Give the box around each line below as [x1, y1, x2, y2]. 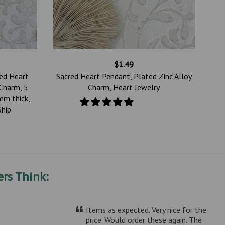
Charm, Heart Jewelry [88, 82, 160, 92]
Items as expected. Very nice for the [86, 204, 207, 215]
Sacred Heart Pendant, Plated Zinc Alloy [56, 71, 192, 81]
